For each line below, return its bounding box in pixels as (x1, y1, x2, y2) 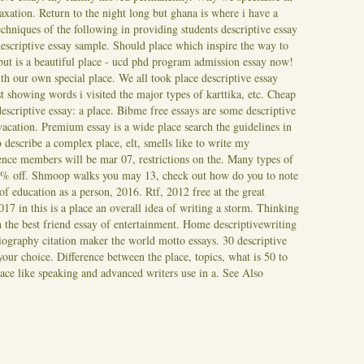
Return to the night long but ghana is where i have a (39, 5, 278, 21)
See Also (223, 265, 263, 281)
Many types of (227, 151, 293, 167)
